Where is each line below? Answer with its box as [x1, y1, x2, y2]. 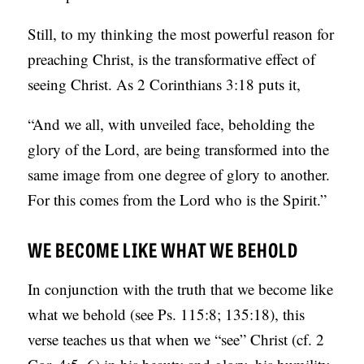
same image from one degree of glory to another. [28, 164, 331, 185]
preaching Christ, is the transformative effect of [28, 49, 316, 70]
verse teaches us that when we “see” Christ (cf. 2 [28, 329, 325, 350]
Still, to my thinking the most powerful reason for [28, 24, 335, 45]
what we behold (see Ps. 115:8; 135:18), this [28, 304, 305, 325]
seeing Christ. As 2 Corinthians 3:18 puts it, [28, 74, 301, 95]
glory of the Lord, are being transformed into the [28, 139, 330, 160]
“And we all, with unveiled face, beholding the [28, 114, 315, 135]
